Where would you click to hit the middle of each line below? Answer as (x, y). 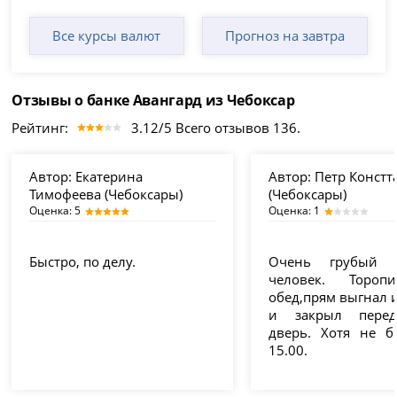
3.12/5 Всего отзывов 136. (216, 127)
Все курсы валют (107, 35)
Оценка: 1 (295, 210)
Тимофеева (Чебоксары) (106, 194)
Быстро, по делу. (83, 261)
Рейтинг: (40, 127)
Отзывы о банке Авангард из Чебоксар (153, 100)
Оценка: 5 (55, 210)
